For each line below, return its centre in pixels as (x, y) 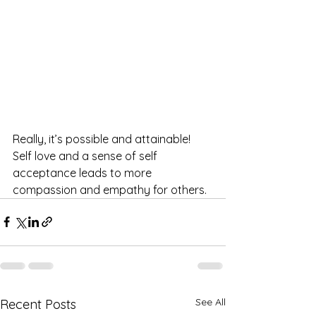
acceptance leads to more (84, 172)
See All (211, 302)
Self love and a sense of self (86, 156)
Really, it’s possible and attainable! (103, 139)
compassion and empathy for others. (111, 189)
